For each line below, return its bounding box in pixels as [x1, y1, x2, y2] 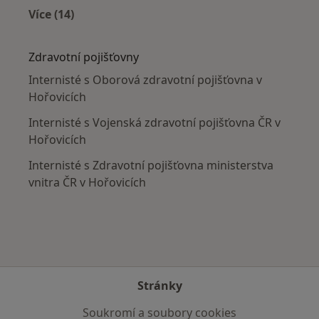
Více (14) [28, 6, 74, 23]
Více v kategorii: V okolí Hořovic [51, 23, 229, 39]
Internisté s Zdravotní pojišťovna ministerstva [28, 157, 273, 174]
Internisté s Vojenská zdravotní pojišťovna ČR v [28, 115, 281, 131]
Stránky [137, 278, 182, 293]
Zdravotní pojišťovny [28, 49, 139, 66]
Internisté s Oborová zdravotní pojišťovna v [28, 72, 262, 88]
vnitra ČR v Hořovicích [28, 174, 146, 191]
